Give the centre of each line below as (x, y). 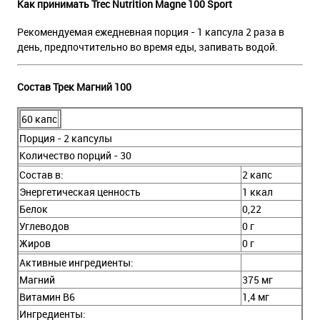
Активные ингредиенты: (76, 263)
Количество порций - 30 (75, 156)
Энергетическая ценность (80, 192)
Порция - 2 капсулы (66, 139)
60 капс (39, 119)
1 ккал (257, 192)
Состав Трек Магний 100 (74, 86)
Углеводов (44, 226)
